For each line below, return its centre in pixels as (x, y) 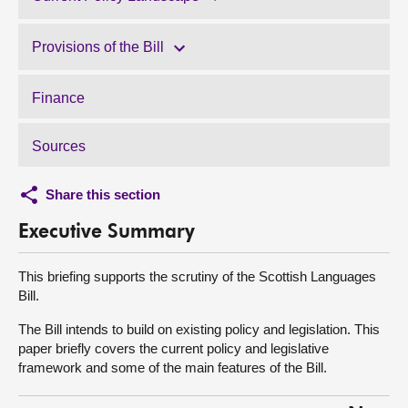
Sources (59, 146)
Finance (58, 98)
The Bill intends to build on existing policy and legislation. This (199, 329)
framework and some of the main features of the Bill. (173, 367)
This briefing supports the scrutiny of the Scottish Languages (197, 276)
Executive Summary (107, 233)
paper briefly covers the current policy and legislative (173, 348)
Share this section (103, 194)
